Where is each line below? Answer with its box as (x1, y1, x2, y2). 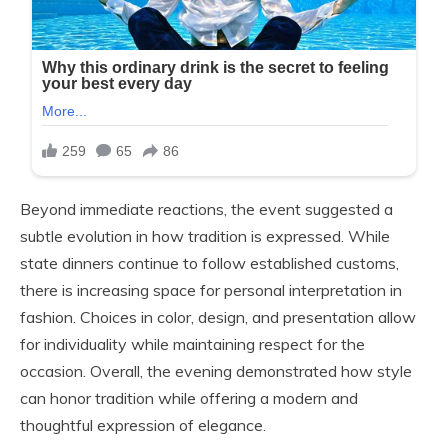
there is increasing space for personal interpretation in (20, 280, 402, 301)
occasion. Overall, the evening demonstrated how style (20, 361, 412, 382)
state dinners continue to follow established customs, (20, 253, 399, 274)
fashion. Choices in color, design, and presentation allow (20, 307, 416, 328)
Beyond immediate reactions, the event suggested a (20, 199, 393, 220)
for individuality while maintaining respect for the (20, 334, 365, 355)
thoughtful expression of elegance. (20, 415, 266, 436)
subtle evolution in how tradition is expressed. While (20, 226, 390, 247)
